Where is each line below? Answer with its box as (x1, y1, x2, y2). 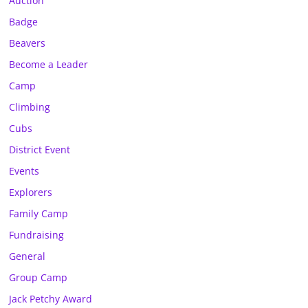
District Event (9, 143, 71, 156)
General (9, 250, 46, 263)
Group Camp (9, 271, 68, 284)
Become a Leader (9, 58, 89, 71)
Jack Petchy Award (9, 292, 93, 305)
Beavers (9, 36, 46, 49)
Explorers (9, 186, 53, 199)
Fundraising (9, 228, 65, 241)
